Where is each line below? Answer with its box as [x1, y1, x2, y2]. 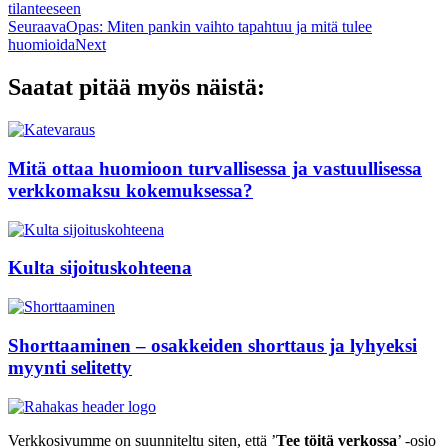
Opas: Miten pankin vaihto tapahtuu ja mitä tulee [66, 18, 372, 36]
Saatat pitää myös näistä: [8, 74, 265, 101]
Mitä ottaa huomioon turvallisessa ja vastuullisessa [8, 157, 422, 179]
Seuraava [8, 18, 66, 36]
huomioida [8, 36, 75, 54]
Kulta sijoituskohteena [8, 257, 192, 279]
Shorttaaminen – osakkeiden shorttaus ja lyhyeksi [8, 334, 417, 356]
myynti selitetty [8, 356, 132, 378]
